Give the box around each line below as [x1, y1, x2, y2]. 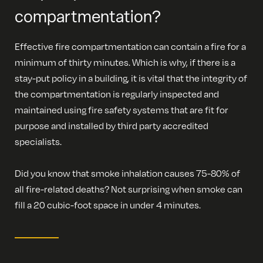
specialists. [15, 136, 62, 147]
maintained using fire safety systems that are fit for [15, 104, 228, 116]
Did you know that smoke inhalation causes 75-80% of [15, 167, 240, 179]
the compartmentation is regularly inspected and [15, 88, 219, 100]
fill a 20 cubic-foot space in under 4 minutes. [15, 199, 201, 211]
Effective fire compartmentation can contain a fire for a [15, 41, 246, 52]
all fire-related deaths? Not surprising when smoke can [15, 183, 242, 195]
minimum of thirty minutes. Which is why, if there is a [15, 56, 235, 68]
